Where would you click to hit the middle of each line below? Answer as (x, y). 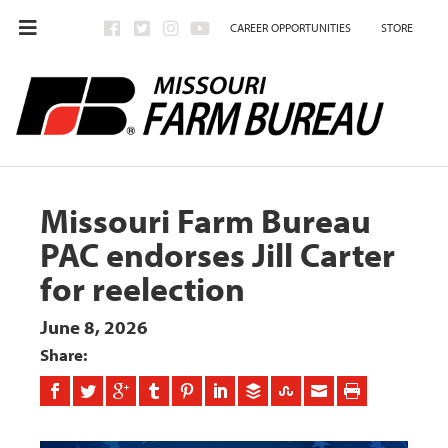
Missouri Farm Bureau (206, 220)
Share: (64, 355)
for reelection (143, 288)
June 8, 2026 (94, 327)
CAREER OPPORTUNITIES (290, 27)
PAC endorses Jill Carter (218, 254)
